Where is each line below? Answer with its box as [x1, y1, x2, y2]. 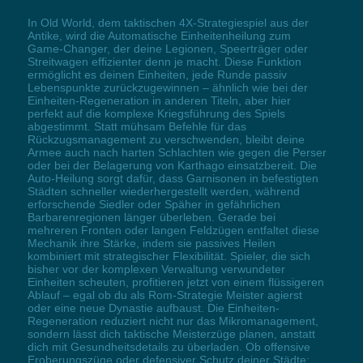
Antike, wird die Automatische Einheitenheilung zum [27, 29, 291, 43]
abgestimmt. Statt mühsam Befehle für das [27, 120, 246, 134]
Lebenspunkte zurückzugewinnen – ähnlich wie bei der [27, 81, 308, 95]
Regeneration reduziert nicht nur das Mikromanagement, [27, 314, 318, 328]
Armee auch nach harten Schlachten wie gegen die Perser [27, 146, 327, 160]
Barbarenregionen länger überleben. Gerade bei [27, 211, 275, 224]
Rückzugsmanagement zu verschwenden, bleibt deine [27, 133, 305, 147]
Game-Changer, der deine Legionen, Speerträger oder [27, 42, 308, 56]
